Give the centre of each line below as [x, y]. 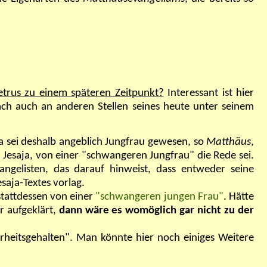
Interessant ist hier [209, 94]
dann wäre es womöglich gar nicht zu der [156, 211]
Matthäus [229, 142]
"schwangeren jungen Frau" [159, 197]
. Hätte [238, 197]
